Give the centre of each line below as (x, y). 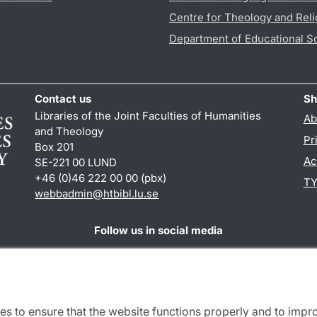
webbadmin (64, 194)
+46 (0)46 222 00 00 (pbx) (101, 178)
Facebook (59, 255)
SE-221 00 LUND (76, 163)
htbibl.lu (124, 194)
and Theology (69, 132)
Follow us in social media (158, 231)
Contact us (63, 99)
